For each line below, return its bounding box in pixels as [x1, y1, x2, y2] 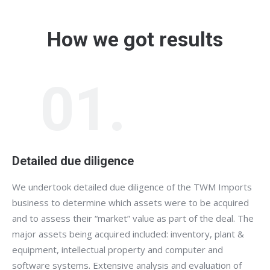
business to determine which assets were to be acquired [12, 196, 249, 209]
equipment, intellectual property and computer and [12, 243, 223, 256]
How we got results [47, 27, 223, 51]
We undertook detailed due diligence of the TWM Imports [12, 180, 252, 193]
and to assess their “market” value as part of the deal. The [12, 212, 254, 224]
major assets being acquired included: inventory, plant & [12, 227, 244, 240]
